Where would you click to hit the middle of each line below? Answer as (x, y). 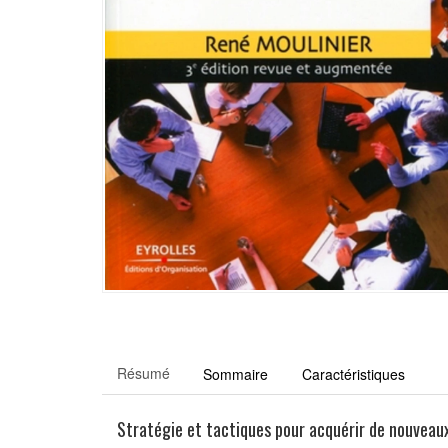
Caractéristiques (353, 373)
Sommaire (235, 373)
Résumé (143, 372)
